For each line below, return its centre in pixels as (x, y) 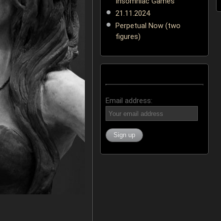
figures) (128, 37)
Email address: (129, 101)
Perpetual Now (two (148, 26)
